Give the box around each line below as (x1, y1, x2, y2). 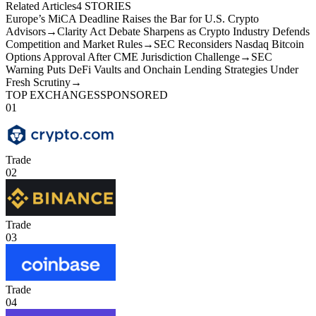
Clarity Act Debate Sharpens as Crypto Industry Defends (57, 25, 310, 37)
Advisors (6, 25, 46, 37)
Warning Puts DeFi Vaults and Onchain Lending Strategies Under (6, 63, 298, 75)
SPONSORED (100, 88, 168, 101)
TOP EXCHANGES (6, 88, 100, 101)
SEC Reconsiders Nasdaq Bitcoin (154, 37, 304, 50)
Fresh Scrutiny (6, 75, 71, 88)
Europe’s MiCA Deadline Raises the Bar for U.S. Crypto (6, 12, 259, 25)
